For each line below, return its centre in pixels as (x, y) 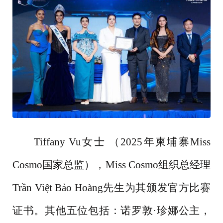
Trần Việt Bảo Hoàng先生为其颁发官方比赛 (111, 187)
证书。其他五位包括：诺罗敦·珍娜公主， (111, 210)
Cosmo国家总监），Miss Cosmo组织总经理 (111, 165)
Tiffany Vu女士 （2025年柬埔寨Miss (122, 142)
